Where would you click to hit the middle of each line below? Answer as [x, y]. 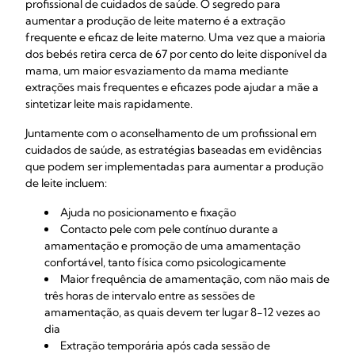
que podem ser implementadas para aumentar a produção [174, 166]
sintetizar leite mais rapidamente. [109, 104]
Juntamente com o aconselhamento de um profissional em [171, 133]
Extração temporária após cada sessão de [165, 345]
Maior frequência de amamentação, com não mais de [195, 279]
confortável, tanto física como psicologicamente [165, 262]
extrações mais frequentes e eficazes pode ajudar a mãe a [172, 87]
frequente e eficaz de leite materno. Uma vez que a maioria [176, 37]
